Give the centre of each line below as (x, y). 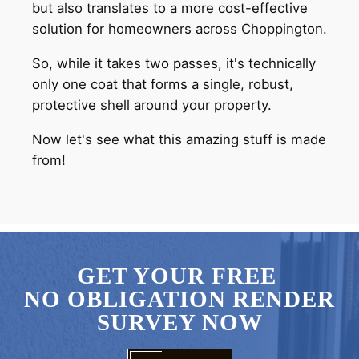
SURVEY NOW (179, 323)
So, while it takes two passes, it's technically (174, 63)
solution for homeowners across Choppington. (179, 28)
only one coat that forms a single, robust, (163, 84)
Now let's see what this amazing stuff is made (179, 139)
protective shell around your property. (152, 105)
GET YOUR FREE (179, 276)
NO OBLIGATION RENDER (179, 299)
